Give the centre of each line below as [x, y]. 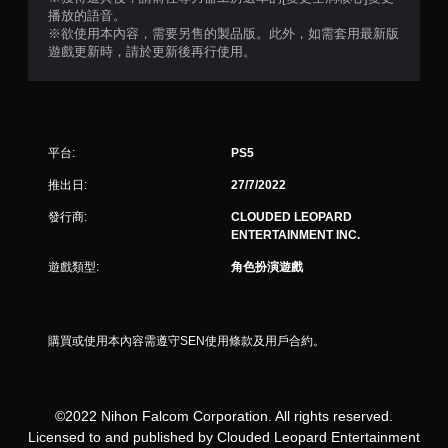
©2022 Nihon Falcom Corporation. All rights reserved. [224, 416]
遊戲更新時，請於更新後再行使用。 [152, 51]
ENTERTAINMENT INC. [295, 235]
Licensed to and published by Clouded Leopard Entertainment [224, 437]
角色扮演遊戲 [267, 267]
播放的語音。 [87, 15]
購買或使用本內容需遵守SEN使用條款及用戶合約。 [186, 341]
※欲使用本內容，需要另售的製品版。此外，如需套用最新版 [223, 33]
